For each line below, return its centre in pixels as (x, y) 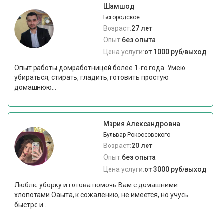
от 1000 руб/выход (175, 52)
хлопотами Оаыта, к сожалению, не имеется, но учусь (102, 195)
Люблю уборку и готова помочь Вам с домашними (96, 185)
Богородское (121, 18)
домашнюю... (36, 88)
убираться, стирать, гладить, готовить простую (92, 78)
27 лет (142, 28)
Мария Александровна (141, 124)
